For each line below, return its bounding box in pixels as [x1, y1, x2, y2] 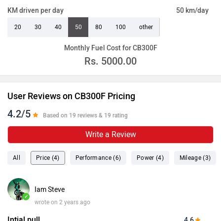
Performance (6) [75, 154, 121, 161]
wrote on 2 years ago [35, 198, 90, 206]
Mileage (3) [179, 154, 211, 161]
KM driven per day [7, 6, 64, 15]
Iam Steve [35, 185, 65, 194]
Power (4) [137, 154, 164, 161]
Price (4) [36, 154, 60, 161]
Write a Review [85, 129, 136, 139]
